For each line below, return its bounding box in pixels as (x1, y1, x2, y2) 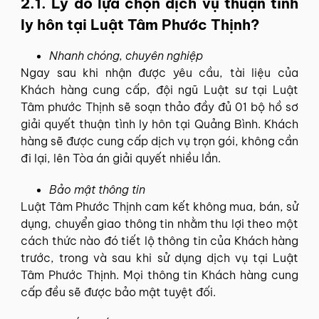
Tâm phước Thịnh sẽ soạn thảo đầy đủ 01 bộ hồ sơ (21, 99, 298, 114)
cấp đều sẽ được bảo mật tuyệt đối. (21, 284, 216, 299)
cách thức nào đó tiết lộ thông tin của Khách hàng (21, 233, 298, 248)
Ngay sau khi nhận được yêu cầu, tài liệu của (21, 65, 298, 80)
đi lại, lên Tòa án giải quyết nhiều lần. (21, 150, 221, 165)
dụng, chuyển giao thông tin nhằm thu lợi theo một (21, 216, 298, 231)
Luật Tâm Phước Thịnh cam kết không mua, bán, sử (21, 199, 298, 214)
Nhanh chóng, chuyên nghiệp (49, 48, 203, 63)
